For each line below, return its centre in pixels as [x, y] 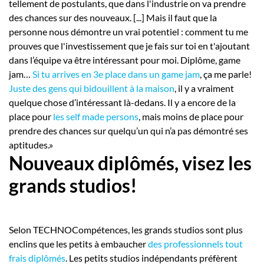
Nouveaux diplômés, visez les [130, 163]
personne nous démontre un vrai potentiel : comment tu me [128, 32]
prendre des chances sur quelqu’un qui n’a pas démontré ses [128, 131]
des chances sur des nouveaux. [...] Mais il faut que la [113, 18]
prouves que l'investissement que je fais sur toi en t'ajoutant [129, 46]
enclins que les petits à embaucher [78, 244]
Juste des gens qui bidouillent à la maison [92, 88]
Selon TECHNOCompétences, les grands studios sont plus [126, 230]
